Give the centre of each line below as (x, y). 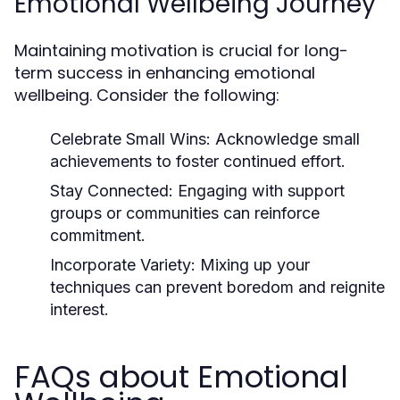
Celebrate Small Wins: (130, 139)
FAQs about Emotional (181, 377)
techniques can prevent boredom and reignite (217, 287)
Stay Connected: (112, 191)
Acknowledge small (285, 139)
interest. (79, 309)
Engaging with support (259, 191)
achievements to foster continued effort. (198, 161)
